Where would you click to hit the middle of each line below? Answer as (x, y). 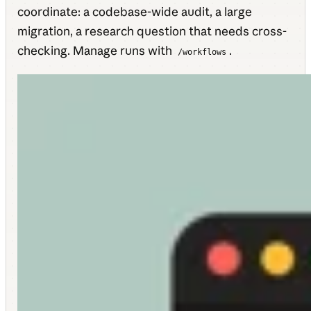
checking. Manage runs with (96, 50)
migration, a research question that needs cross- (152, 31)
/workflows (202, 52)
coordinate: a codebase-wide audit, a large (135, 11)
